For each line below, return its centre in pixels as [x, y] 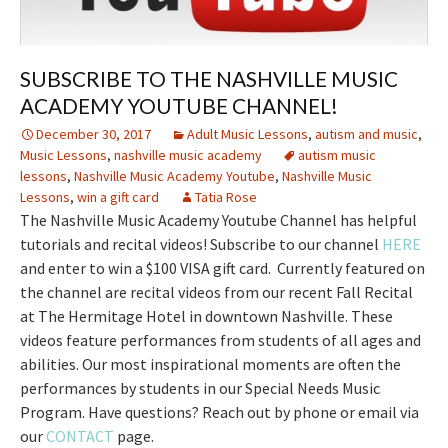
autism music [337, 155]
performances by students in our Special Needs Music [200, 388]
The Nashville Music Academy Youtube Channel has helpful [218, 220]
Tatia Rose [226, 197]
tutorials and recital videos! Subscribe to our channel [201, 244]
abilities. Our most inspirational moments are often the [210, 364]
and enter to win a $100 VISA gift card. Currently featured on [222, 268]
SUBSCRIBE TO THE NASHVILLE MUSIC [209, 79]
